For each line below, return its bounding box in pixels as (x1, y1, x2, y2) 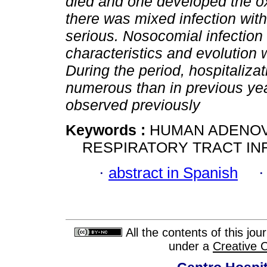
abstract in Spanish (108, 164, 238, 181)
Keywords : (66, 122, 150, 139)
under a (169, 240, 213, 253)
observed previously (66, 97, 200, 114)
